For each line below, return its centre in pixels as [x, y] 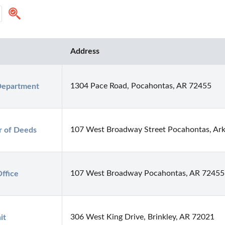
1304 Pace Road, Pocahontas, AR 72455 [141, 86]
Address [85, 51]
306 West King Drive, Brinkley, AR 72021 [142, 217]
